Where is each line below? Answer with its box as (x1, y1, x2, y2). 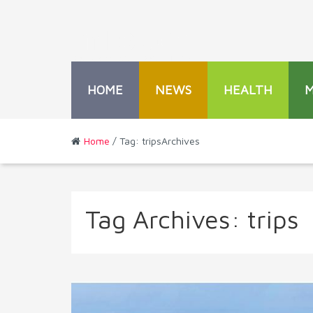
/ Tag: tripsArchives (110, 135, 200, 147)
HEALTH (224, 82, 272, 97)
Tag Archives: (85, 204, 247, 234)
